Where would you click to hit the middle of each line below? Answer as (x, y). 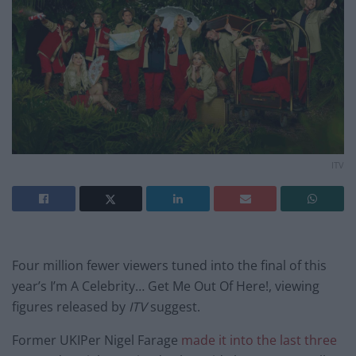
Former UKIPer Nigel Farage (97, 340)
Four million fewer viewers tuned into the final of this (169, 265)
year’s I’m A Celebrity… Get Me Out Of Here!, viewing (166, 286)
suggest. (174, 306)
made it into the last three (259, 340)
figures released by (70, 306)
